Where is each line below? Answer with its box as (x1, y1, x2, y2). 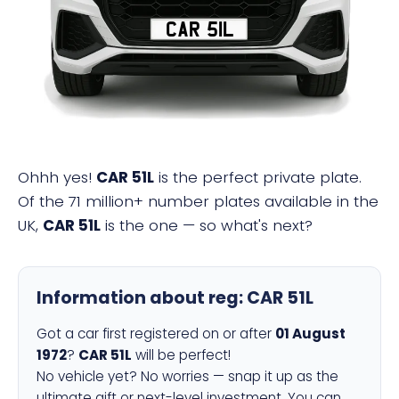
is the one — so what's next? (101, 215, 313, 236)
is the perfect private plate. (154, 167, 362, 188)
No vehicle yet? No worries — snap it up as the (37, 367, 338, 386)
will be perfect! (132, 346, 231, 364)
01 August (275, 324, 346, 343)
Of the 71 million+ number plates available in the (18, 191, 379, 212)
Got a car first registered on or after (37, 324, 275, 343)
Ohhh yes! (18, 167, 96, 188)
